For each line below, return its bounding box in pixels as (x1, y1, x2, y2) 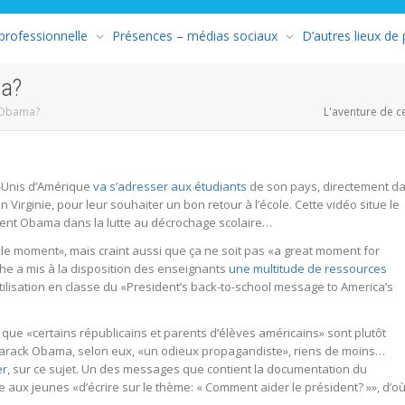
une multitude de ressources (229, 259, 387, 277)
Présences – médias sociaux (112, 26, 278, 44)
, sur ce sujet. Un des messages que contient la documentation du (7, 360, 367, 377)
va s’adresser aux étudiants (93, 177, 247, 194)
